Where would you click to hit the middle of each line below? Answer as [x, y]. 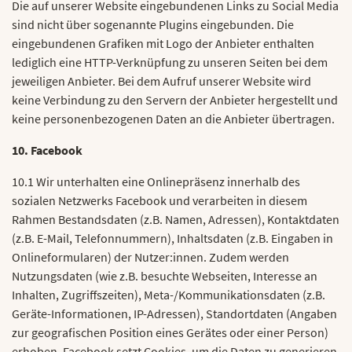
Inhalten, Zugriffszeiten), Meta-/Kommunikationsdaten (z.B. [169, 295]
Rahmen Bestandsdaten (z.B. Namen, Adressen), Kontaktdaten [176, 219]
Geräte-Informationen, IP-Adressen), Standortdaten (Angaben [174, 313]
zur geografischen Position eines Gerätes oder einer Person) [170, 332]
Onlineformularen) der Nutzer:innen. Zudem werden [150, 257]
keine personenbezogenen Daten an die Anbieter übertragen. [173, 119]
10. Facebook [47, 150]
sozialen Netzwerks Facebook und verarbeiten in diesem [159, 200]
